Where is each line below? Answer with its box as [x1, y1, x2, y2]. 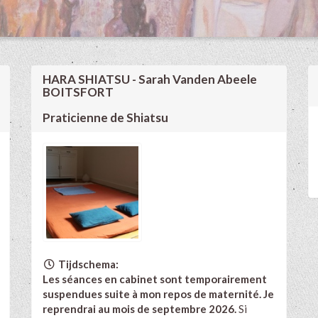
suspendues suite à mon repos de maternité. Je [43, 287, 274, 300]
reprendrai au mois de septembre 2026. [43, 302, 238, 315]
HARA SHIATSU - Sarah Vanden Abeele [43, 71, 257, 87]
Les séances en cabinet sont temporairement [43, 272, 267, 285]
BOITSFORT [43, 84, 114, 99]
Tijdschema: [55, 257, 119, 270]
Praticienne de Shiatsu [43, 109, 168, 125]
